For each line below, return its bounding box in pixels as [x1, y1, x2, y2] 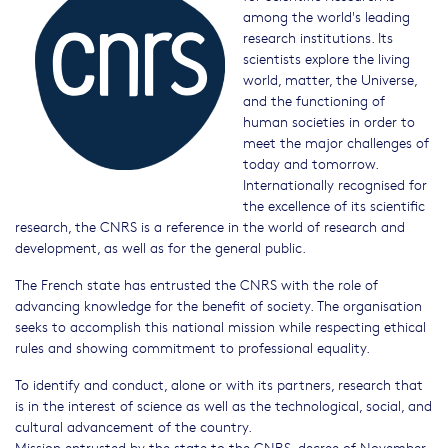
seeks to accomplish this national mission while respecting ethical [15, 316, 426, 336]
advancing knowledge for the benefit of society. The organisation [15, 295, 422, 315]
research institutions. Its [243, 27, 393, 47]
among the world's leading [243, 6, 410, 26]
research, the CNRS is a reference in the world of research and [15, 216, 405, 236]
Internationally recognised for [243, 174, 427, 194]
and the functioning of [243, 90, 385, 110]
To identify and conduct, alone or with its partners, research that [15, 374, 423, 394]
